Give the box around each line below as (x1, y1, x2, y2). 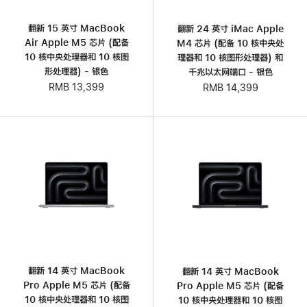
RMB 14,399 (202, 82, 258, 93)
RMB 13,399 (49, 82, 104, 93)
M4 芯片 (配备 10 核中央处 (177, 38, 284, 48)
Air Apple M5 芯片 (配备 (24, 38, 129, 48)
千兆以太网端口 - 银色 (188, 66, 273, 77)
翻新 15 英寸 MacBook (28, 23, 125, 34)
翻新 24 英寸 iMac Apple (177, 23, 284, 34)
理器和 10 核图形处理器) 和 (177, 52, 283, 62)
